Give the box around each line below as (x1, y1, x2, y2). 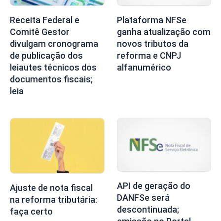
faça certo (10, 206, 53, 217)
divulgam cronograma (10, 38, 98, 49)
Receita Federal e (10, 15, 79, 26)
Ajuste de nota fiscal (10, 182, 93, 193)
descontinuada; (116, 204, 179, 215)
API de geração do (116, 181, 190, 191)
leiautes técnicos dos (10, 62, 97, 73)
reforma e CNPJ (116, 50, 181, 61)
